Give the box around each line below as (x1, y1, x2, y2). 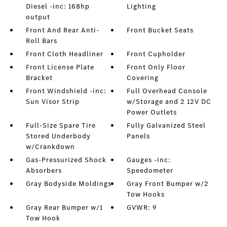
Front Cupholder (127, 49, 186, 59)
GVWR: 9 (127, 203, 158, 212)
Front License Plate (25, 62, 94, 72)
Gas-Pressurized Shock (25, 155, 106, 165)
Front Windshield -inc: (25, 86, 106, 96)
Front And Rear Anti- (25, 25, 99, 35)
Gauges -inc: (127, 155, 171, 165)
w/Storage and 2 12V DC (127, 97, 212, 106)
